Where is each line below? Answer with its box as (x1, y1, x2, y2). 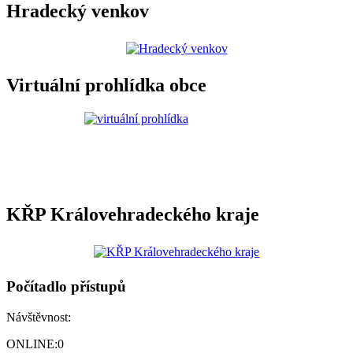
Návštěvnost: (6, 310, 71, 324)
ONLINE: (6, 336, 58, 351)
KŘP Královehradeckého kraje (6, 204, 259, 225)
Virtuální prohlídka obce (6, 75, 206, 96)
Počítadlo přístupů (6, 277, 126, 295)
